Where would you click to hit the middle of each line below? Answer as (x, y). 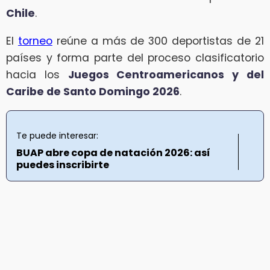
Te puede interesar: (57, 136)
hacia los (37, 74)
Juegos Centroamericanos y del (166, 74)
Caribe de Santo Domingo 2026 (93, 91)
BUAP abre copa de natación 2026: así (113, 153)
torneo (35, 41)
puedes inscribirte (63, 165)
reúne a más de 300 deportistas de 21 (158, 41)
